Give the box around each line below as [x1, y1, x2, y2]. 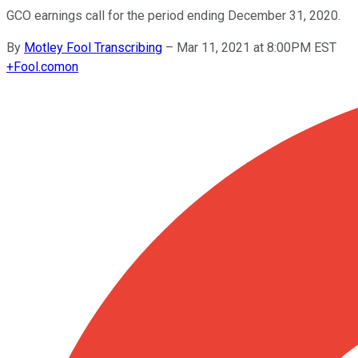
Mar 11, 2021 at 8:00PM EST [177, 39, 336, 55]
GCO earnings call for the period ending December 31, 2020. [6, 7, 340, 23]
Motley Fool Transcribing [24, 39, 162, 55]
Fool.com [14, 58, 65, 74]
